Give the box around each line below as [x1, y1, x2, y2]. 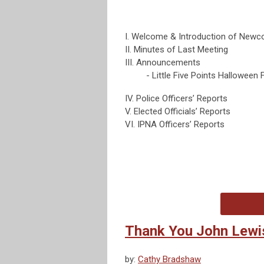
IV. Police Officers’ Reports [125, 93, 227, 104]
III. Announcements [125, 57, 200, 68]
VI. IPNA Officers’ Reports [125, 119, 225, 130]
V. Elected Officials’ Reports [125, 106, 230, 117]
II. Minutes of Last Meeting [125, 44, 228, 55]
